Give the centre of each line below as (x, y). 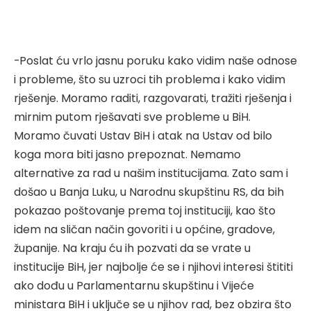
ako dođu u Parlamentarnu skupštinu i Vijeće (134, 285)
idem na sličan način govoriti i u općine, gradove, (144, 229)
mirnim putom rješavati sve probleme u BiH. (132, 117)
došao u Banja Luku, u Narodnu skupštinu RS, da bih (149, 192)
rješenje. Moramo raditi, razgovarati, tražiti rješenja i (153, 98)
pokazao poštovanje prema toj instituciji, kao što (145, 210)
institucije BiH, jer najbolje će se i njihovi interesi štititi (153, 267)
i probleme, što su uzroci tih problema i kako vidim (150, 79)
